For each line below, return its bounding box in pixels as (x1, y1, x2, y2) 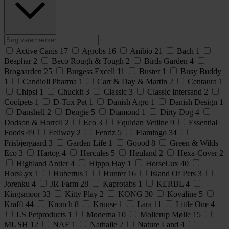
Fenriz (95, 128, 118, 137)
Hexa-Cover (177, 148, 219, 157)
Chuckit (58, 87, 85, 96)
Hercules (80, 148, 111, 157)
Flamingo (136, 128, 169, 137)
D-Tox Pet (53, 97, 89, 106)
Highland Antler (16, 158, 71, 168)
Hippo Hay (89, 158, 127, 168)
